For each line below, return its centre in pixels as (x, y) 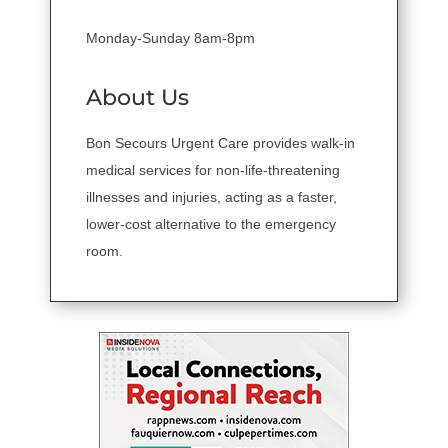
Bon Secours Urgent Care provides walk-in (220, 142)
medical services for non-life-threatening (213, 169)
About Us (137, 97)
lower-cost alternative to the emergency (211, 223)
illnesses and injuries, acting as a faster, (211, 196)
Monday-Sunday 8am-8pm (170, 37)
